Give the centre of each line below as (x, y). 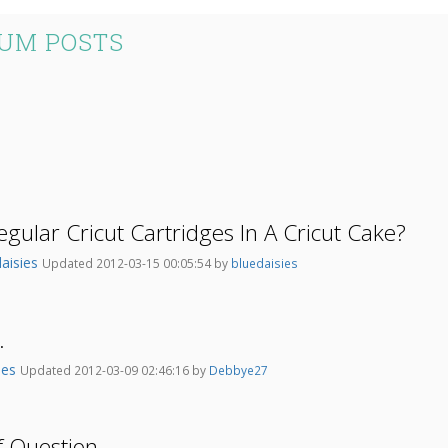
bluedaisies (264, 263)
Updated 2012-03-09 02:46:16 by (114, 370)
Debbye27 (238, 370)
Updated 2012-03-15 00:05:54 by (136, 263)
